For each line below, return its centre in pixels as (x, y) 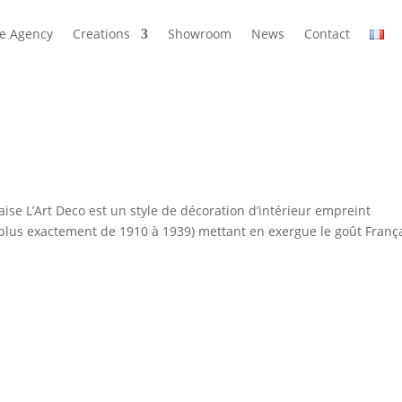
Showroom (200, 34)
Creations (101, 34)
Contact (327, 34)
